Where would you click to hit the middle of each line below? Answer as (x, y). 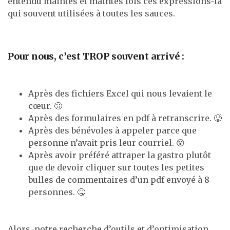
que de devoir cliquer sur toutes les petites (116, 167)
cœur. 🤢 (45, 106)
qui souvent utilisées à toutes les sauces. (91, 13)
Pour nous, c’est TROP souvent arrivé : (96, 56)
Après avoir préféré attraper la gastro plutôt (120, 155)
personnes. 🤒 (57, 192)
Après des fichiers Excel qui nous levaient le (120, 93)
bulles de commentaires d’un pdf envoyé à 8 (119, 179)
